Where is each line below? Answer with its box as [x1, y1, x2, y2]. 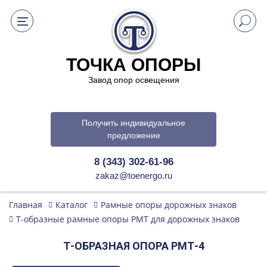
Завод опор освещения [88, 75, 179, 85]
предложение [107, 131, 160, 140]
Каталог [55, 199, 88, 210]
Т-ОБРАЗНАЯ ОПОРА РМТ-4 [63, 240, 204, 252]
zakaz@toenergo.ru [95, 170, 172, 181]
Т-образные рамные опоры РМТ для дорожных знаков [16, 213, 240, 225]
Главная [9, 199, 42, 210]
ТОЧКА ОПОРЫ [66, 55, 201, 74]
